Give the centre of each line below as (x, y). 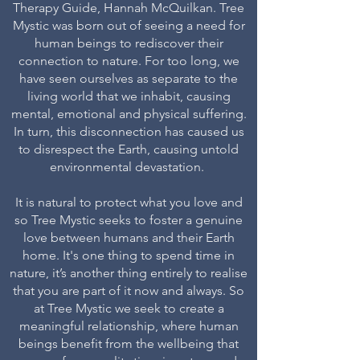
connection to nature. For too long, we (129, 61)
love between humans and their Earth (129, 237)
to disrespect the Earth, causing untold (129, 149)
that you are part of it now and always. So (129, 290)
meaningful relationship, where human (129, 326)
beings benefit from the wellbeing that (129, 344)
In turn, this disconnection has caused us (129, 131)
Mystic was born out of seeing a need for (129, 25)
